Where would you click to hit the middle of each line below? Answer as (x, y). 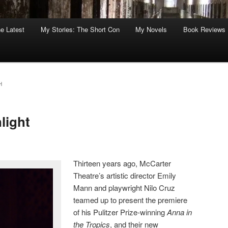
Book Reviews (204, 30)
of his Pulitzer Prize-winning (120, 212)
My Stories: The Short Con (80, 30)
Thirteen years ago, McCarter (122, 163)
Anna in (180, 212)
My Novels (151, 30)
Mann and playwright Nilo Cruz (124, 187)
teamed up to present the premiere (131, 199)
